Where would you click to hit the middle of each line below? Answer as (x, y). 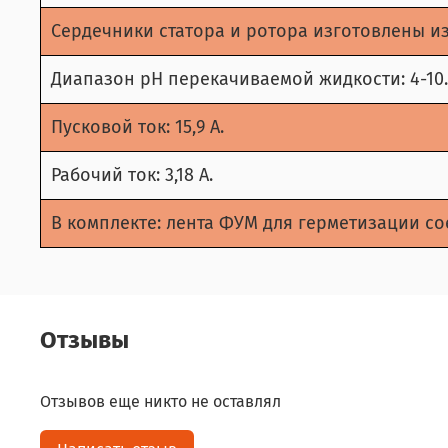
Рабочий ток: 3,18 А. (132, 174)
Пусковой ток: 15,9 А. (137, 126)
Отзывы (84, 339)
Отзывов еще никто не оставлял (160, 401)
